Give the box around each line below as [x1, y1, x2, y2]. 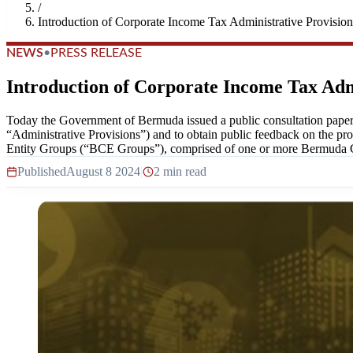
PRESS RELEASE [50, 46, 142, 59]
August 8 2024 [66, 164, 140, 178]
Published [17, 164, 66, 178]
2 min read [154, 164, 206, 178]
